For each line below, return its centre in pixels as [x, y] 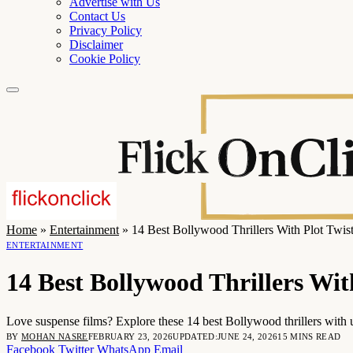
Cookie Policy [105, 59]
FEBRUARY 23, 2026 [130, 336]
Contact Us [97, 16]
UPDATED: [195, 336]
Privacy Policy [106, 30]
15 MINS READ [309, 336]
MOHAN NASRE [55, 336]
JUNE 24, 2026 [247, 336]
